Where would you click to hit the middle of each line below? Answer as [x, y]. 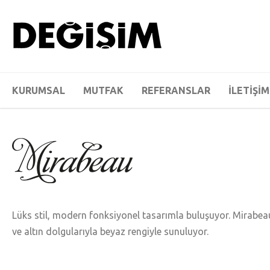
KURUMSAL [39, 90]
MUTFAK [103, 90]
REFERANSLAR [176, 90]
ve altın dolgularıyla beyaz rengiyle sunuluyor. [110, 231]
